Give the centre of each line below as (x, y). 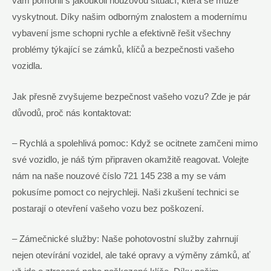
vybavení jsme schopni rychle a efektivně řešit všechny (122, 34)
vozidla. (27, 66)
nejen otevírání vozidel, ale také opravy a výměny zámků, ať (131, 256)
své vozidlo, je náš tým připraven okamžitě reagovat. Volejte (130, 159)
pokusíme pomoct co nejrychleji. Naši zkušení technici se (126, 192)
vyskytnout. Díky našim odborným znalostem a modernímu (129, 17)
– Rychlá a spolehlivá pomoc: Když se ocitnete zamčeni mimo (135, 143)
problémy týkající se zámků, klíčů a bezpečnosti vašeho (123, 50)
